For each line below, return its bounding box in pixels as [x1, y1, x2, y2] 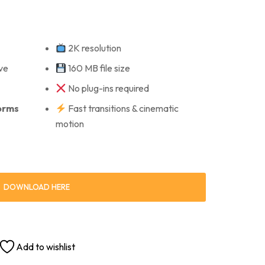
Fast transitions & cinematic [66, 102, 179, 114]
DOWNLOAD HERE [4, 182, 70, 192]
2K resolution [66, 42, 121, 54]
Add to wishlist [16, 241, 75, 253]
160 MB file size [66, 62, 130, 74]
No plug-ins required [66, 82, 149, 94]
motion [55, 118, 84, 130]
